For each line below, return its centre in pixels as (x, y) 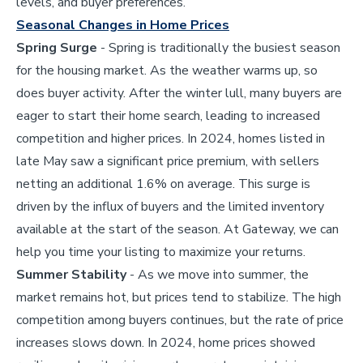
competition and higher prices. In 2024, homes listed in (171, 138)
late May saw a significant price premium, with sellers (168, 161)
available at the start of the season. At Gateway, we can (177, 229)
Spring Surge (58, 47)
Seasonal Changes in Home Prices (123, 25)
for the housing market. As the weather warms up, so (167, 70)
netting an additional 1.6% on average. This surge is (163, 184)
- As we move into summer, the (218, 274)
